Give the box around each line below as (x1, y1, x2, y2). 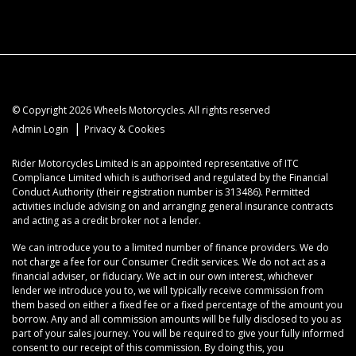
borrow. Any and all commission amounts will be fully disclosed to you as (12, 311, 341, 326)
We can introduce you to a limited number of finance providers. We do (12, 240, 329, 254)
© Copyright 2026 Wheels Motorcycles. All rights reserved (12, 103, 270, 117)
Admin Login (12, 122, 68, 136)
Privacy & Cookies (84, 122, 164, 136)
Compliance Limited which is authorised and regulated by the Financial (12, 170, 328, 184)
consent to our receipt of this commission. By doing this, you (12, 340, 284, 354)
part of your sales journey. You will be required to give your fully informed (12, 326, 344, 340)
